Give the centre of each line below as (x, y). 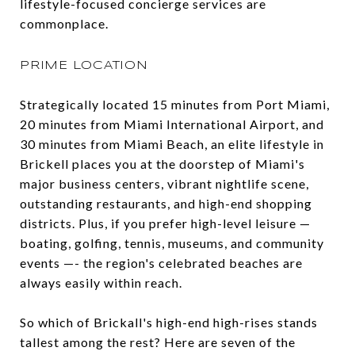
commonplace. (64, 24)
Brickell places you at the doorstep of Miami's (162, 164)
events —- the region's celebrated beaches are (161, 263)
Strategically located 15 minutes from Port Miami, (175, 105)
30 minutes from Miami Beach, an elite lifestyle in (172, 144)
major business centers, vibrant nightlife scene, (164, 184)
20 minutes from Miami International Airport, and (172, 124)
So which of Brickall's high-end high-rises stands (169, 323)
